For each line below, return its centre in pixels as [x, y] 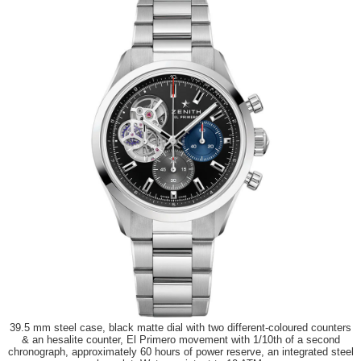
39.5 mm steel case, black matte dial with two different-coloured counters [180, 328]
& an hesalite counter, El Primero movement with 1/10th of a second [180, 340]
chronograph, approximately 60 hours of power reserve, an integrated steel [180, 352]
